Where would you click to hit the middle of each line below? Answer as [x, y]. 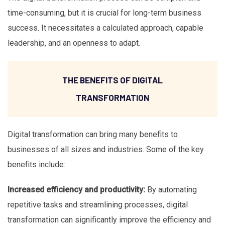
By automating [171, 190]
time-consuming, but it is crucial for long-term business [104, 13]
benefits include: [36, 165]
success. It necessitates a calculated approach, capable [105, 28]
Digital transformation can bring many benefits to [93, 135]
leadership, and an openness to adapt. [74, 43]
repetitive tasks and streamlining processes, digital [98, 205]
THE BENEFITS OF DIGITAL [113, 80]
